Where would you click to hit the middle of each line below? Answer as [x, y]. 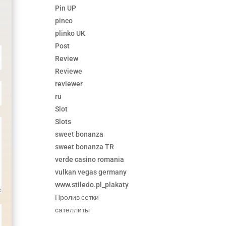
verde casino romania [90, 160]
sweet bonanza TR [85, 147]
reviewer [69, 84]
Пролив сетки [77, 197]
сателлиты [73, 210]
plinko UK [70, 34]
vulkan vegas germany [91, 172]
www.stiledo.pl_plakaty [92, 185]
